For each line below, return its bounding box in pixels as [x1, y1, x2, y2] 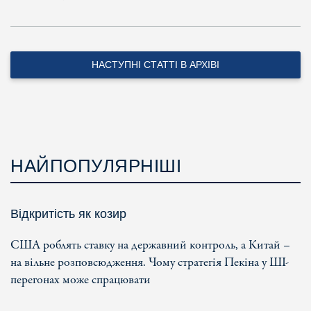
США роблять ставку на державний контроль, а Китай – [10, 236, 290, 254]
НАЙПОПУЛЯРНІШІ [10, 155, 181, 176]
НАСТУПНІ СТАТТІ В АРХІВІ [92, 58, 219, 70]
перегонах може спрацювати [10, 271, 151, 289]
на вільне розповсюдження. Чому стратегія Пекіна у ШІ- [10, 253, 289, 271]
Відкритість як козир [10, 206, 126, 221]
